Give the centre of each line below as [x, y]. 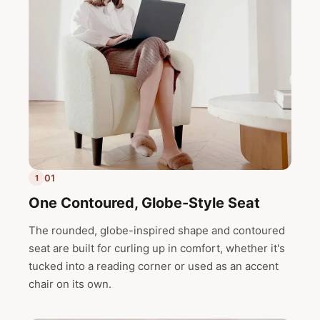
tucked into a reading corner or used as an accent [154, 266]
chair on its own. [70, 284]
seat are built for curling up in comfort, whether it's [157, 249]
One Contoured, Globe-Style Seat [144, 203]
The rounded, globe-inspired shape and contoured [157, 231]
